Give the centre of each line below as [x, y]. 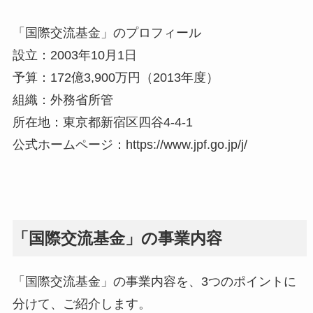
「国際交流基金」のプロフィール [107, 33]
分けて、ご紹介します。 [81, 304]
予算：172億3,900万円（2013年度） [115, 78]
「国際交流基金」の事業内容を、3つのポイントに [154, 282]
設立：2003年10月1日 [74, 56]
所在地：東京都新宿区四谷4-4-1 [102, 123]
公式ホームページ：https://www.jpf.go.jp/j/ [130, 145]
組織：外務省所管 [63, 100]
